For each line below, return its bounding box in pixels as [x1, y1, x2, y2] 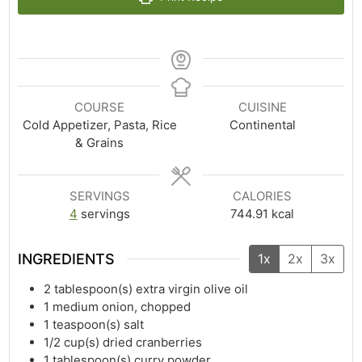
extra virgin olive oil [136, 280, 249, 297]
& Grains [75, 135, 124, 151]
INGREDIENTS [18, 250, 116, 267]
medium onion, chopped [53, 298, 192, 314]
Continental [229, 117, 296, 133]
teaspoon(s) [53, 316, 121, 332]
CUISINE [238, 99, 287, 116]
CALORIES [233, 188, 293, 204]
